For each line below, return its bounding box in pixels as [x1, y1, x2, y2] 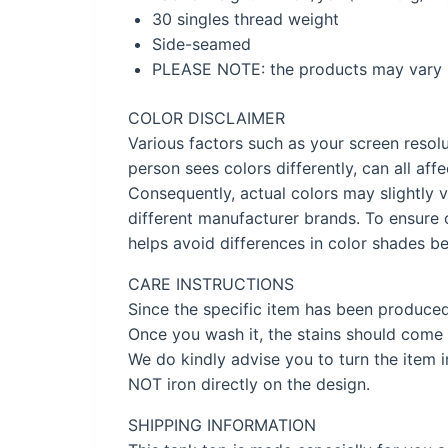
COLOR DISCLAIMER [128, 107, 285, 128]
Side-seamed [152, 33, 251, 54]
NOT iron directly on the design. [128, 373, 370, 394]
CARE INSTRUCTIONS [128, 273, 294, 294]
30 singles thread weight [152, 8, 339, 29]
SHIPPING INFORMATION [128, 414, 316, 435]
